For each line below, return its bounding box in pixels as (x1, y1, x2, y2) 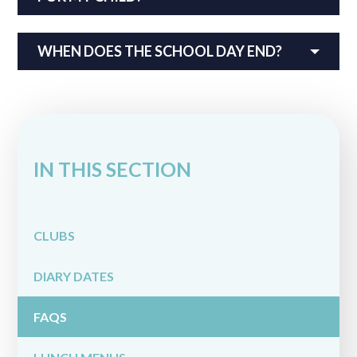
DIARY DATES (33, 268, 115, 284)
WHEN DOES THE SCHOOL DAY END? (37, 42, 283, 61)
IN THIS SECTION (33, 157, 192, 182)
